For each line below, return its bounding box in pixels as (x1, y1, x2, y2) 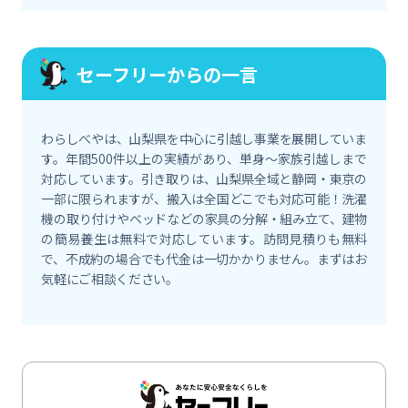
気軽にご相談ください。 (41, 270, 178, 289)
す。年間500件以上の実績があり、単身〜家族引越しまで (41, 149, 367, 168)
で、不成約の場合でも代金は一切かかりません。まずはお (41, 250, 367, 269)
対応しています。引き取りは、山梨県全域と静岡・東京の (41, 169, 367, 189)
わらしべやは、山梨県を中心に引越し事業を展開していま (41, 129, 367, 148)
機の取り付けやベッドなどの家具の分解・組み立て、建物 (41, 209, 367, 229)
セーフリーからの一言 (76, 60, 259, 87)
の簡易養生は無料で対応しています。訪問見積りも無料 (41, 229, 367, 249)
